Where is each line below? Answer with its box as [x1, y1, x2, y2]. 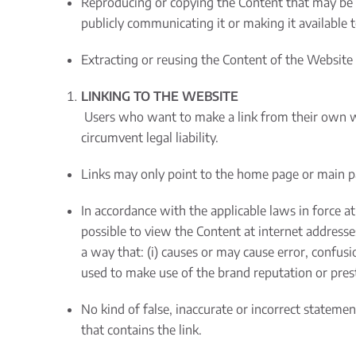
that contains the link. [81, 322, 205, 338]
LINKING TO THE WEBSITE [81, 88, 238, 104]
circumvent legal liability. [81, 130, 219, 145]
